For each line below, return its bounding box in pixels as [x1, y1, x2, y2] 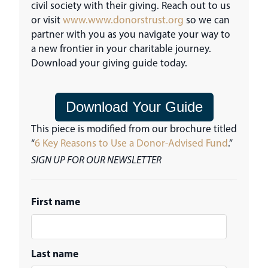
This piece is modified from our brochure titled [31, 121, 237, 135]
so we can [184, 13, 230, 26]
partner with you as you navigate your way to [31, 27, 230, 40]
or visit [31, 13, 63, 26]
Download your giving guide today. [31, 56, 187, 69]
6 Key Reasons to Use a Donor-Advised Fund [35, 136, 228, 149]
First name [31, 194, 80, 208]
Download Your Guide [65, 98, 203, 115]
